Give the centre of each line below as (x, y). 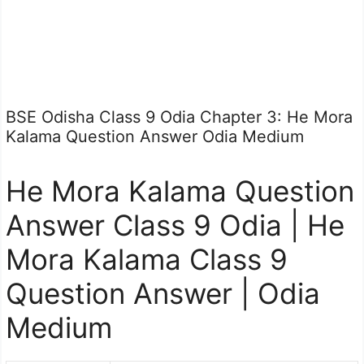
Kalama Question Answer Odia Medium (155, 136)
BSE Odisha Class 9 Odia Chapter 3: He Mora (179, 117)
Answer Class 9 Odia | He (175, 225)
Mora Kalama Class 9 (147, 259)
